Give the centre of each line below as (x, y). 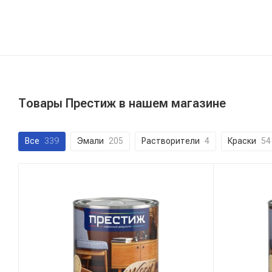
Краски (242, 141)
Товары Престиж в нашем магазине (122, 103)
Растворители (171, 141)
